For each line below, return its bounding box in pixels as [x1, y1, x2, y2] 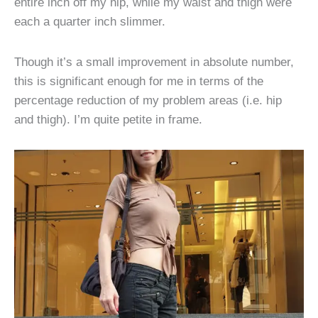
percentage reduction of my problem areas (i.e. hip [14, 92, 282, 107]
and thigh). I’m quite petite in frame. [14, 111, 202, 126]
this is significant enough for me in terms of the [14, 73, 263, 88]
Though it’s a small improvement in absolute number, [14, 54, 294, 69]
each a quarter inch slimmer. [14, 14, 169, 29]
